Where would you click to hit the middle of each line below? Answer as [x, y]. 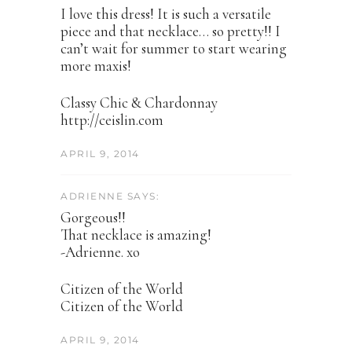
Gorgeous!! [93, 218]
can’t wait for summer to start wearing [174, 49]
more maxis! [96, 66]
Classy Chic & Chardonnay [139, 103]
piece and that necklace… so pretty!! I [170, 31]
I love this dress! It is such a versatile [166, 14]
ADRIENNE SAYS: [110, 196]
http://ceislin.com [112, 120]
